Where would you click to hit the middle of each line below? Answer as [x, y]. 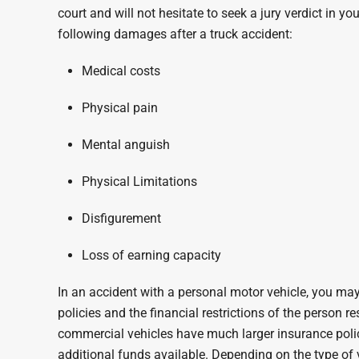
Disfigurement [121, 218]
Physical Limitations [139, 182]
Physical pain [120, 108]
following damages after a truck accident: [175, 34]
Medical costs [121, 71]
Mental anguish [126, 145]
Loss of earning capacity [151, 255]
